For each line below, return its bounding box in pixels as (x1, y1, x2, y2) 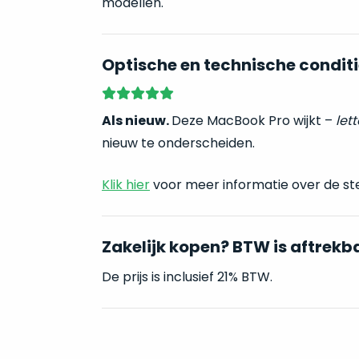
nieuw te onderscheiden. (101, 134, 255, 152)
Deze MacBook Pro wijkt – (171, 111, 336, 130)
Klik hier (101, 175, 150, 194)
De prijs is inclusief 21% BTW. (101, 268, 272, 286)
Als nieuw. (101, 111, 171, 130)
